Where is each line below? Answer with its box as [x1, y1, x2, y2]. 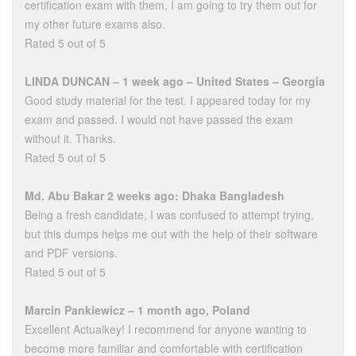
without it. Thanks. [25, 130, 116, 146]
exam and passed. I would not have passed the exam [25, 111, 293, 127]
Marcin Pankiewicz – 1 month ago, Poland [25, 302, 250, 318]
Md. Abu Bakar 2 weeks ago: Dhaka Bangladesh [25, 188, 284, 203]
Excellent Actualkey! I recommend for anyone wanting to [25, 321, 307, 337]
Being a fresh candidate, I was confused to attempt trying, [25, 207, 314, 222]
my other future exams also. [25, 16, 165, 32]
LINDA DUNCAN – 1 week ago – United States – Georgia [25, 73, 325, 89]
